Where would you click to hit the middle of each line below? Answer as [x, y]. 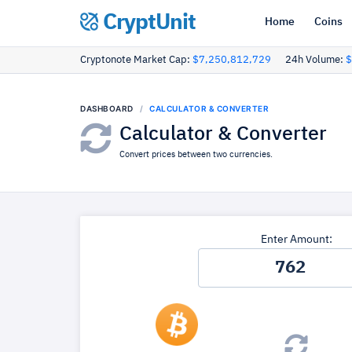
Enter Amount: [296, 240]
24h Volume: [315, 60]
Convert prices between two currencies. [196, 154]
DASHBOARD [107, 108]
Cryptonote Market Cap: [136, 60]
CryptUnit [147, 23]
